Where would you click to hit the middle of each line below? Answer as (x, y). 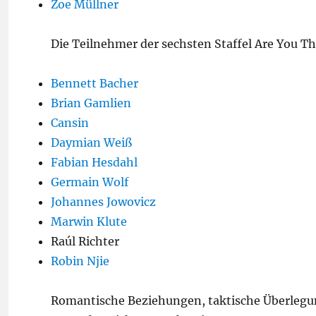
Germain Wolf (90, 182)
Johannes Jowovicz (103, 202)
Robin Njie (80, 261)
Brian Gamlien (91, 103)
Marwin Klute (89, 221)
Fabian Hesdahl (94, 162)
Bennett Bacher (95, 83)
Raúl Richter (85, 241)
